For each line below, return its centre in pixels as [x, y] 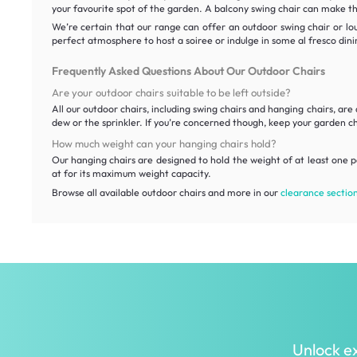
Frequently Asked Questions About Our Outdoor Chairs [188, 71]
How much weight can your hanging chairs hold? [164, 144]
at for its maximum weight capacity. [131, 174]
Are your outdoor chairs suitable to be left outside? [171, 93]
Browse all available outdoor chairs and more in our [166, 192]
